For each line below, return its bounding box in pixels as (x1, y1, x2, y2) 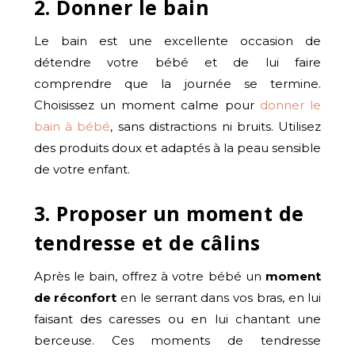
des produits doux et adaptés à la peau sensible (33, 139, 322, 155)
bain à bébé (33, 118, 111, 134)
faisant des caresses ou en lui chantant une (33, 311, 322, 326)
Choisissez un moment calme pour (33, 97, 261, 113)
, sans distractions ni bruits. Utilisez (110, 118, 322, 134)
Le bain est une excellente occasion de (33, 32, 322, 48)
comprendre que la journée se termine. (33, 75, 322, 91)
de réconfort (33, 289, 117, 305)
